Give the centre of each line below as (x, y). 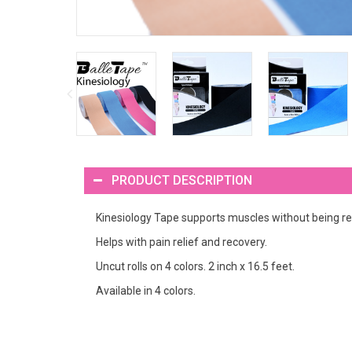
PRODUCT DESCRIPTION (182, 180)
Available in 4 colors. (146, 290)
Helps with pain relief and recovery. (181, 242)
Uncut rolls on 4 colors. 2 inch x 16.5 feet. (195, 266)
